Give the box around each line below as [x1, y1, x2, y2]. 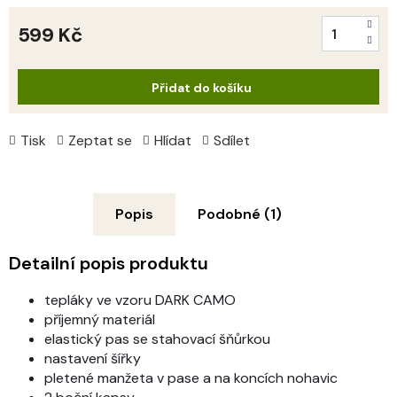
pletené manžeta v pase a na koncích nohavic [44, 368, 338, 387]
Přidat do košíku [151, 79, 252, 96]
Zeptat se [68, 130, 132, 150]
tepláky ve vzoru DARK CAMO [44, 290, 236, 309]
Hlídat [154, 130, 191, 150]
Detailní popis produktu [9, 251, 208, 275]
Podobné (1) [198, 204, 282, 223]
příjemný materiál [44, 309, 155, 329]
